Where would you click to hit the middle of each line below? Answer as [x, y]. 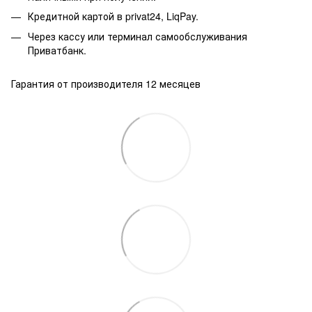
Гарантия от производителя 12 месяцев [106, 83]
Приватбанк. [57, 50]
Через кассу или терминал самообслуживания [138, 36]
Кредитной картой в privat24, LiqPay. [113, 16]
